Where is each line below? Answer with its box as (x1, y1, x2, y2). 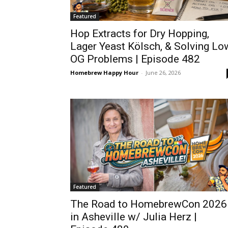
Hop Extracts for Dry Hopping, (70, 27, 209, 40)
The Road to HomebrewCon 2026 (70, 198, 227, 211)
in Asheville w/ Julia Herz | (70, 211, 197, 223)
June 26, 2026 (146, 69, 181, 77)
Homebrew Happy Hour (70, 69, 138, 77)
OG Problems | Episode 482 (70, 53, 200, 66)
